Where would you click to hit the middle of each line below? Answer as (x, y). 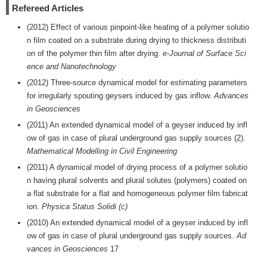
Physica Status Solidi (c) (85, 207)
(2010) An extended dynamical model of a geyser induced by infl (137, 223)
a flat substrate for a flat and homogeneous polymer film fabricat (137, 193)
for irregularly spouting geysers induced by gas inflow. (120, 96)
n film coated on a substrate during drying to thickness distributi (136, 40)
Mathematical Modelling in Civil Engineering (102, 151)
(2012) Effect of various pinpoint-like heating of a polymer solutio (138, 27)
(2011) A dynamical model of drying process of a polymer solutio (137, 167)
